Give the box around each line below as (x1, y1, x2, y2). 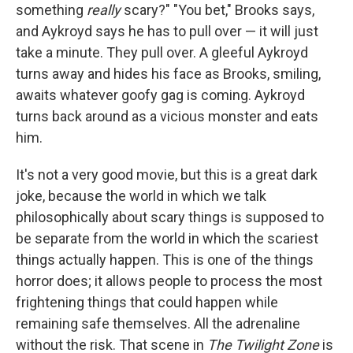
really (87, 2, 124, 18)
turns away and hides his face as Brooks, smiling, (16, 65, 321, 82)
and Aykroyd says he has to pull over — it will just (16, 23, 318, 39)
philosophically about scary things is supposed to (16, 209, 324, 225)
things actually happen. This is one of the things (16, 251, 314, 268)
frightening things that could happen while (16, 294, 278, 310)
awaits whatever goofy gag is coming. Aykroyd (16, 87, 305, 103)
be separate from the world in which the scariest (16, 230, 318, 247)
